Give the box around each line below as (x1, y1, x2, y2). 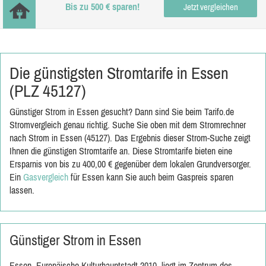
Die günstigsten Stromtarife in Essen (9, 64, 229, 83)
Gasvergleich (23, 172, 68, 182)
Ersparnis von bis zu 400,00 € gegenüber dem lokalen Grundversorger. (9, 159, 251, 169)
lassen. (9, 185, 34, 195)
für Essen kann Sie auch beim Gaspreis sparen (68, 172, 233, 182)
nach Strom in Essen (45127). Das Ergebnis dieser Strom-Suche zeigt (9, 132, 251, 143)
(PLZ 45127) (9, 81, 86, 100)
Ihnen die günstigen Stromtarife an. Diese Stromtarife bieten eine (9, 145, 232, 156)
